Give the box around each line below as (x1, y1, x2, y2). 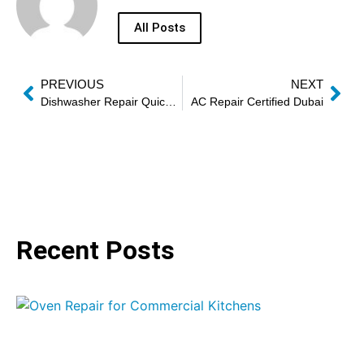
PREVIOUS (41, 77, 104, 92)
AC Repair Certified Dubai (191, 95, 323, 109)
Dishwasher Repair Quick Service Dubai (165, 95, 176, 109)
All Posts (134, 20, 185, 36)
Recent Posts (16, 235, 175, 266)
